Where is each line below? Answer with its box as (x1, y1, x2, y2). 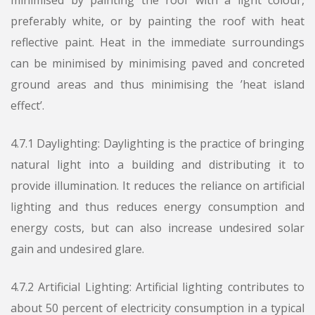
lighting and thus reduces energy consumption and (11, 199, 304, 215)
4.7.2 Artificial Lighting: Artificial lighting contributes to (11, 279, 304, 295)
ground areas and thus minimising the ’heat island (11, 77, 304, 93)
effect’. (11, 98, 44, 114)
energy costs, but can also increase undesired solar (11, 220, 304, 236)
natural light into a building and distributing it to (11, 157, 304, 173)
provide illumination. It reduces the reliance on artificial (11, 178, 304, 194)
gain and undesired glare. (11, 241, 144, 257)
